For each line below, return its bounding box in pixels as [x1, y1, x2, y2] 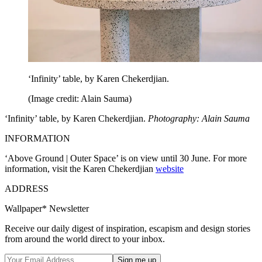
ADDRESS [5, 184, 49, 194]
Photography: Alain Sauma [148, 113, 250, 124]
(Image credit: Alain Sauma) [28, 94, 132, 104]
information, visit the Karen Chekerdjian [5, 164, 156, 174]
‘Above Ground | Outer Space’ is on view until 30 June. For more [5, 153, 247, 164]
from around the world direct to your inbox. [5, 234, 165, 244]
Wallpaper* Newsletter [5, 204, 89, 214]
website [156, 164, 184, 174]
